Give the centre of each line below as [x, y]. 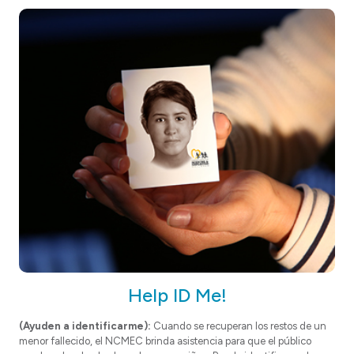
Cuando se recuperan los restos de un [240, 326]
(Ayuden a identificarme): [86, 326]
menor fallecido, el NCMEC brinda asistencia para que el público [165, 341]
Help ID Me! [177, 295]
